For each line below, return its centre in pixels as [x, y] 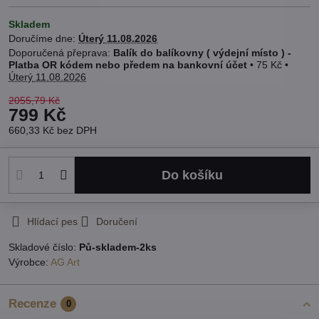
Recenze [32, 304]
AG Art [65, 262]
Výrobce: [30, 262]
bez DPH [77, 131]
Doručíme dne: [43, 39]
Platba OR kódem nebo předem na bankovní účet [129, 65]
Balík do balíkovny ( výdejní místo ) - [202, 53]
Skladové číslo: [44, 247]
